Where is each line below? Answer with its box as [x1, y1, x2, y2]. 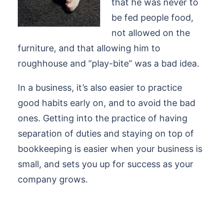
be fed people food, [111, 12, 193, 23]
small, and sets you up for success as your [18, 159, 193, 169]
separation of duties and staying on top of [18, 128, 194, 139]
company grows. [18, 174, 88, 184]
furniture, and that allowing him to [18, 43, 160, 53]
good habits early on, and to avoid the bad [18, 98, 195, 108]
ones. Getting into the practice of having [18, 113, 187, 123]
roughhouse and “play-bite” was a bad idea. [18, 58, 199, 69]
